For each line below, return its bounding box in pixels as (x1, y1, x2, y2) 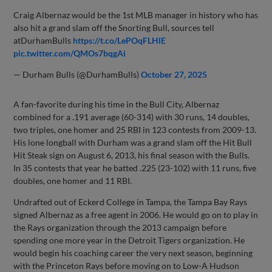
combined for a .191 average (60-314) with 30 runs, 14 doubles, (13, 111, 250, 122)
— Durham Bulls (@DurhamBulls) (13, 69, 141, 80)
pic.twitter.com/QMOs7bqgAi (13, 47, 126, 58)
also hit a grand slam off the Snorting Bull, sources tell (13, 22, 215, 33)
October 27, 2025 (141, 69, 208, 80)
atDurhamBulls (13, 35, 73, 46)
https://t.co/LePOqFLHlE (73, 35, 166, 46)
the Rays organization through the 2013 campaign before (13, 222, 227, 233)
